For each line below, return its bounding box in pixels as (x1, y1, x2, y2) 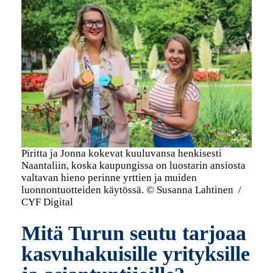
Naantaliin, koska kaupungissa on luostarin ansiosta (21, 160, 246, 172)
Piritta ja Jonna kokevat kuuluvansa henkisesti (21, 147, 222, 160)
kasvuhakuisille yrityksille (21, 243, 250, 266)
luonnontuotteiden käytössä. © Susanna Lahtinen (21, 184, 233, 196)
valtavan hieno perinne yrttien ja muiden (21, 172, 197, 184)
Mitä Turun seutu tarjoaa (21, 222, 246, 245)
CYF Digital (21, 196, 73, 208)
